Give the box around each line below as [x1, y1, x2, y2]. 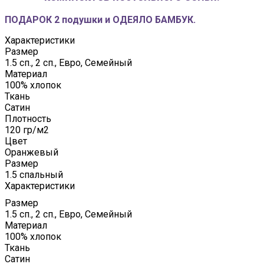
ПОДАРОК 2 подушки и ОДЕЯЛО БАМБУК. [5, 14, 196, 26]
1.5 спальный [5, 169, 63, 181]
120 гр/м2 [5, 124, 49, 136]
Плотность [5, 113, 51, 125]
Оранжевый [5, 147, 58, 159]
